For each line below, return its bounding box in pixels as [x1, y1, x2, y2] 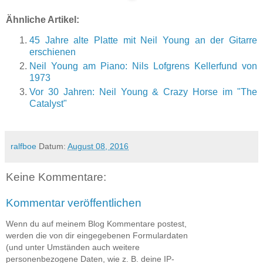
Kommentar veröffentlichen [6, 196, 141, 209]
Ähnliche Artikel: [6, 14, 79, 25]
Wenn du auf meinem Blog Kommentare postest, [6, 219, 187, 229]
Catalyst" [29, 99, 67, 109]
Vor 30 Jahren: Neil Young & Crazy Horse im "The [29, 87, 257, 97]
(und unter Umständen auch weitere [6, 242, 140, 252]
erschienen [29, 47, 76, 58]
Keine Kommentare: [6, 171, 106, 184]
